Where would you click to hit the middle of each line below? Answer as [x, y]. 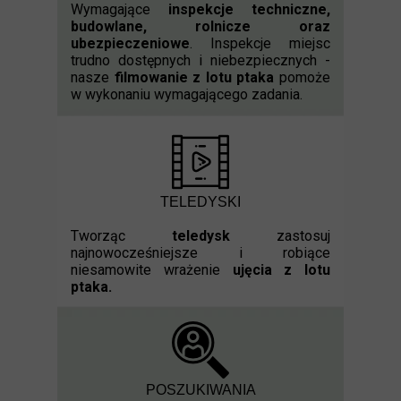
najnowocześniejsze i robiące [200, 253]
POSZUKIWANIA [200, 390]
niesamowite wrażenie [152, 270]
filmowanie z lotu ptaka [194, 77]
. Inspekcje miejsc [260, 43]
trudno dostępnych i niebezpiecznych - [200, 60]
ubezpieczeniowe [130, 43]
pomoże [303, 77]
